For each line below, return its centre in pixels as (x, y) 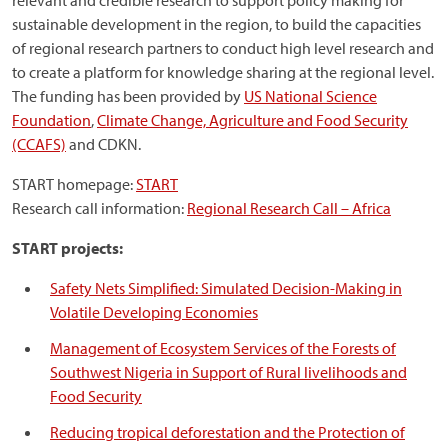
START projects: (67, 248)
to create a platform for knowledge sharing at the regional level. (223, 72)
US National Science (310, 96)
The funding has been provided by (128, 96)
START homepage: (74, 184)
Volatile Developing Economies (154, 312)
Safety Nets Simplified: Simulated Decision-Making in (226, 288)
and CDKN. (103, 144)
